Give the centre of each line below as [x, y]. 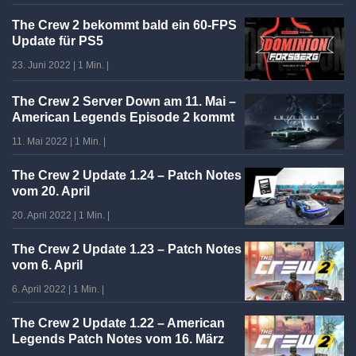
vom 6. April [47, 265]
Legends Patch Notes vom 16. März [118, 339]
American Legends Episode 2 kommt [123, 117]
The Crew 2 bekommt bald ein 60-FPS [124, 25]
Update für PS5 [58, 41]
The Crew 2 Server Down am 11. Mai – [124, 101]
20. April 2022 [42, 215]
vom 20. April [51, 191]
